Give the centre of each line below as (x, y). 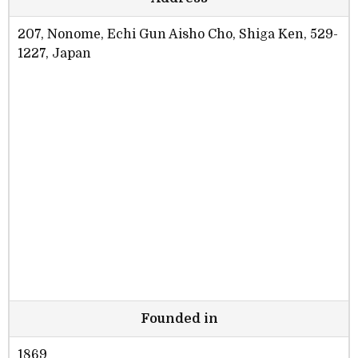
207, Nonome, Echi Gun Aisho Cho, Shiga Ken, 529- (178, 35)
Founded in (179, 319)
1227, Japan (54, 54)
